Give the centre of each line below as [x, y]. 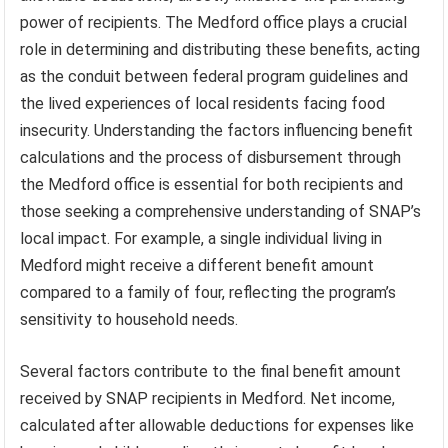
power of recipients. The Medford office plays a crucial [214, 22]
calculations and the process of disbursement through [211, 157]
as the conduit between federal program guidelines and [214, 76]
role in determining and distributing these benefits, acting [220, 49]
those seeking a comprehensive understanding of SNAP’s [221, 211]
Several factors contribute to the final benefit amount [211, 371]
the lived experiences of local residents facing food [203, 103]
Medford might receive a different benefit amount [197, 265]
